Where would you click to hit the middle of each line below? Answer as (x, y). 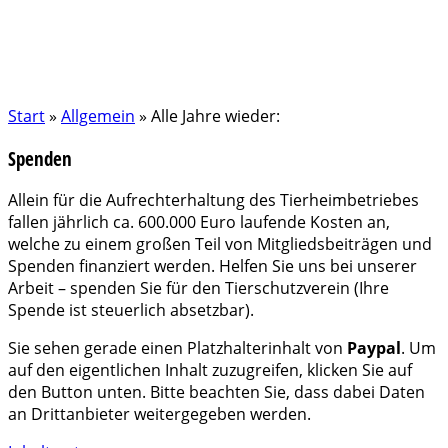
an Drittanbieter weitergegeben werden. (159, 414)
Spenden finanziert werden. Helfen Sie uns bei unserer (212, 266)
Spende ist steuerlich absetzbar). (131, 310)
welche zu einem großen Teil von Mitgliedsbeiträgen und (220, 244)
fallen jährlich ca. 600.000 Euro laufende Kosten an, (199, 222)
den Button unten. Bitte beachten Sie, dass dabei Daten (216, 392)
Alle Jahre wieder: (215, 116)
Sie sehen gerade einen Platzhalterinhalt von (177, 348)
